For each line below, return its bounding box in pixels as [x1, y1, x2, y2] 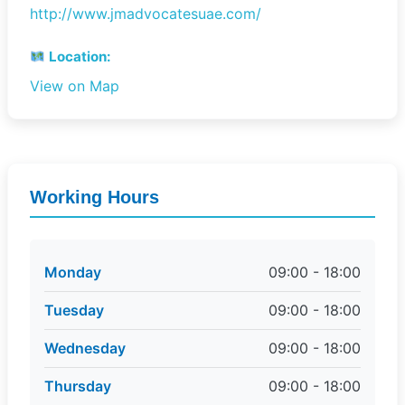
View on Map [30, 77, 119, 95]
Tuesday [44, 301, 104, 319]
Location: [45, 48, 112, 65]
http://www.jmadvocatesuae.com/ [30, 5, 261, 23]
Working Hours [30, 187, 159, 207]
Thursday [44, 377, 111, 395]
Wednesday [44, 339, 126, 357]
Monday [44, 263, 101, 281]
